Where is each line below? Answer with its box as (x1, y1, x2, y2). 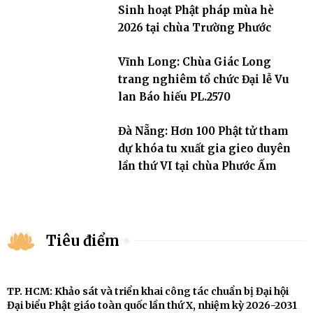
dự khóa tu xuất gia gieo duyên (117, 142, 291, 156)
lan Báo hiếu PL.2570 (117, 90, 231, 104)
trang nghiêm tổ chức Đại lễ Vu (117, 73, 289, 87)
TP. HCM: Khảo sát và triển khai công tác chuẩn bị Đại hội (7, 285, 289, 298)
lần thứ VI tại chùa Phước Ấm (117, 159, 277, 173)
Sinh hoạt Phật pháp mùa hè (117, 3, 274, 17)
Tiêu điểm (46, 231, 119, 249)
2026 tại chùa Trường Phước (117, 21, 271, 35)
